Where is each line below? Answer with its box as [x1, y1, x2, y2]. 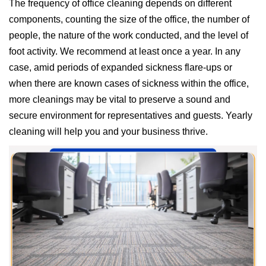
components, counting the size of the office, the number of [9, 14, 249, 24]
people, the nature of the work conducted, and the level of [9, 30, 248, 40]
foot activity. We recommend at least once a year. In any [9, 46, 240, 56]
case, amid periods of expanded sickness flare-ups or [9, 62, 232, 72]
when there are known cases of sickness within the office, [9, 78, 249, 88]
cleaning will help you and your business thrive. [9, 126, 208, 137]
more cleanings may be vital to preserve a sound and [9, 94, 230, 104]
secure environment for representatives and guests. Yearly [9, 110, 252, 121]
